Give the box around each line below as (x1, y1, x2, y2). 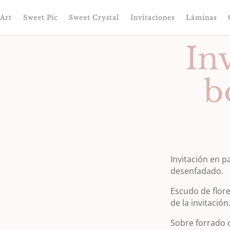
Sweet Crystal (68, 14, 119, 22)
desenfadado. (170, 165, 223, 177)
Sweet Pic (23, 14, 57, 22)
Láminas (185, 14, 217, 22)
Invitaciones (130, 14, 175, 22)
